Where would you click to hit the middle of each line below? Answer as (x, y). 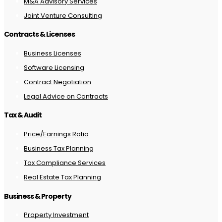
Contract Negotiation (57, 82)
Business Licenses (53, 53)
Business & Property (38, 196)
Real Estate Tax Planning (62, 177)
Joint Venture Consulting (63, 15)
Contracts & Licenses (39, 34)
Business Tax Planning (59, 148)
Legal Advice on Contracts (66, 96)
